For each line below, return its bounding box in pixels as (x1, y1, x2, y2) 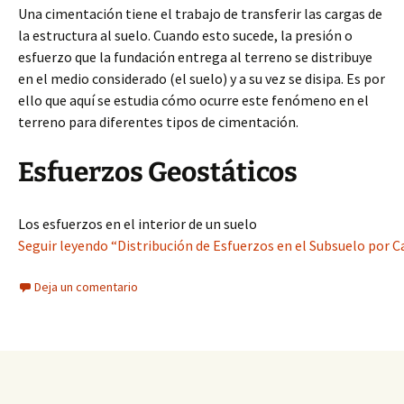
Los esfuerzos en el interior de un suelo (18, 215, 257, 233)
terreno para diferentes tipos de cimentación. (18, 113, 298, 131)
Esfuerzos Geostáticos (18, 156, 298, 188)
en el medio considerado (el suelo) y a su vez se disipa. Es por (18, 69, 385, 87)
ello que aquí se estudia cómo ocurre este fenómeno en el (18, 91, 369, 109)
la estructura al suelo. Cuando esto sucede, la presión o (18, 26, 353, 44)
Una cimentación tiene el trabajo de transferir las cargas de (18, 5, 382, 23)
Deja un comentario (34, 279, 138, 295)
